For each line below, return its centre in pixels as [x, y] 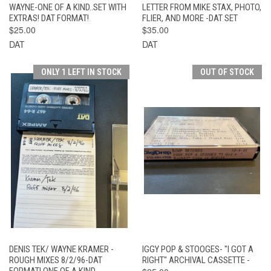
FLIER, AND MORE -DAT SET [190, 18]
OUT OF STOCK [227, 72]
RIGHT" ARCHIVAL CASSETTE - [196, 260]
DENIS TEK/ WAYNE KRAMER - [61, 249]
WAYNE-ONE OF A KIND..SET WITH [68, 7]
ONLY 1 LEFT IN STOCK [81, 72]
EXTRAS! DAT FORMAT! [49, 18]
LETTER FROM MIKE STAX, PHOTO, [201, 7]
